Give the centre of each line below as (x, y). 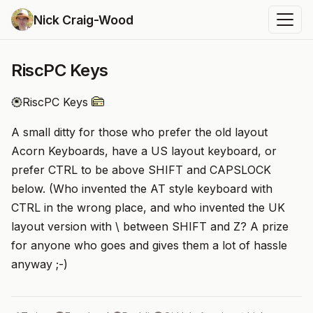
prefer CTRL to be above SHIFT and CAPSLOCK (141, 170)
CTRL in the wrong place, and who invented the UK (148, 208)
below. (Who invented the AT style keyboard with (142, 189)
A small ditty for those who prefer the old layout (139, 132)
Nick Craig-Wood (83, 20)
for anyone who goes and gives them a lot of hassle (149, 245)
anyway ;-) (39, 264)
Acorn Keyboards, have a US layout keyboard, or (144, 151)
